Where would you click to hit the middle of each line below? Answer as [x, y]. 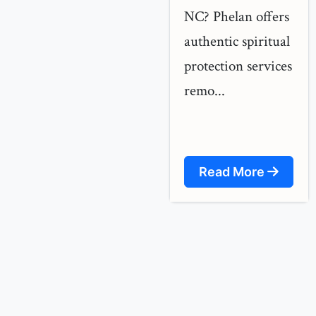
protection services [238, 66]
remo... [205, 91]
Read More [233, 172]
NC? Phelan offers [237, 17]
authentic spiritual [237, 41]
